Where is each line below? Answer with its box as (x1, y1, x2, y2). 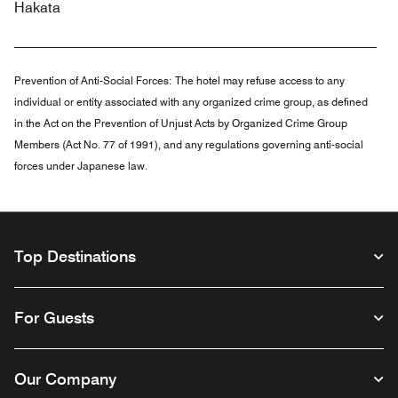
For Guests (14, 308, 94, 327)
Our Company (14, 370, 116, 388)
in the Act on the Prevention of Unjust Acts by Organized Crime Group (14, 116, 347, 130)
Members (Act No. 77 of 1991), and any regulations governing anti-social (14, 138, 363, 151)
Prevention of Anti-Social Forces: (14, 74, 175, 87)
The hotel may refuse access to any (175, 74, 345, 87)
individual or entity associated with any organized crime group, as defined (14, 95, 368, 108)
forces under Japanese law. (14, 159, 147, 172)
